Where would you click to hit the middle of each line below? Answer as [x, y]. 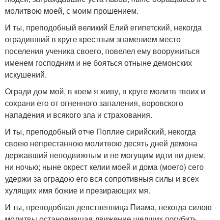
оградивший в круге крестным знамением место [93, 39]
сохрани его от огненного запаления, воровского [94, 103]
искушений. [26, 74]
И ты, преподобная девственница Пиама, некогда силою [108, 207]
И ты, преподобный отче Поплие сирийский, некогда [100, 131]
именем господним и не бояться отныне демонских [98, 62]
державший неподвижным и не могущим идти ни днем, [105, 155]
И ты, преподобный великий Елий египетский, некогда [103, 27]
